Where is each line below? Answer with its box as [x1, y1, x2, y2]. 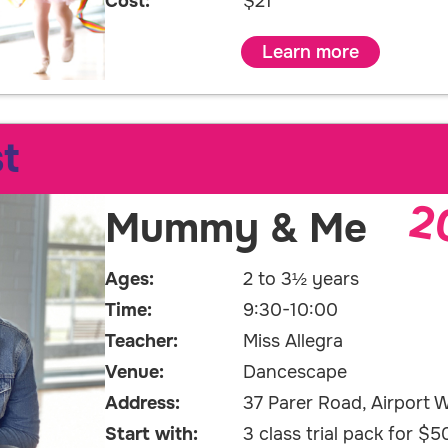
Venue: [105, 361, 164, 384]
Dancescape [242, 361, 347, 384]
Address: [105, 392, 180, 415]
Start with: [105, 423, 198, 446]
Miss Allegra [242, 330, 343, 353]
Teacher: [105, 330, 178, 353]
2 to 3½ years [242, 268, 359, 291]
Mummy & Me [105, 203, 367, 255]
